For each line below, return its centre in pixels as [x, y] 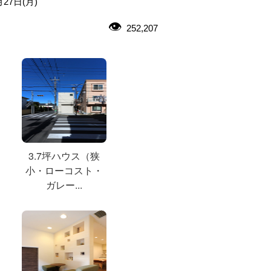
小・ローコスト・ [64, 170]
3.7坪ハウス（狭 [64, 155]
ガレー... [64, 184]
